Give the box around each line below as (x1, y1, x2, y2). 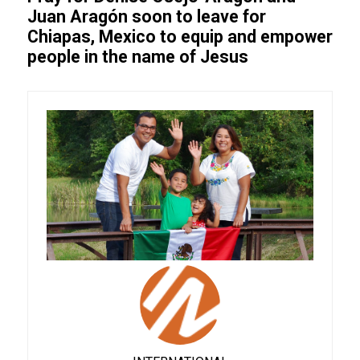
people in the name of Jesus (27, 47, 248, 67)
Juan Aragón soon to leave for (27, 6, 266, 27)
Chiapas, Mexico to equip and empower (27, 27, 333, 47)
